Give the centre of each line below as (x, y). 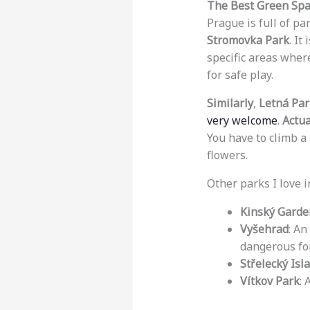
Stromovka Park (248, 40)
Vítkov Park (270, 281)
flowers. (227, 155)
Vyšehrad (264, 229)
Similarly (230, 103)
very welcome (242, 121)
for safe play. (240, 75)
